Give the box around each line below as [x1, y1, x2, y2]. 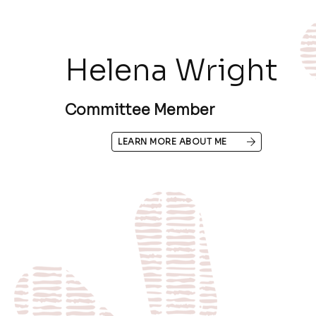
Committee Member [64, 101, 214, 120]
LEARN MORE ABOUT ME [118, 136, 227, 147]
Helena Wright [64, 51, 278, 90]
